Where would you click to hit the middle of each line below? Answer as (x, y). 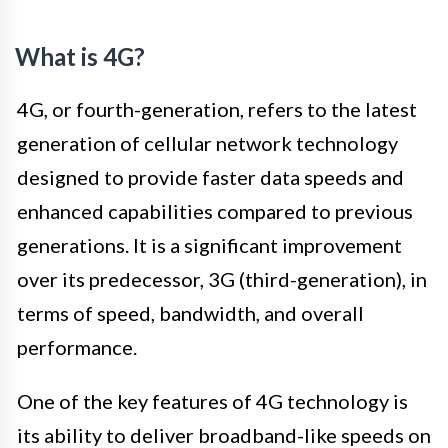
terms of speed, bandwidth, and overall (190, 313)
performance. (77, 347)
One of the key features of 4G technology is (212, 401)
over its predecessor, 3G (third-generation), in (222, 279)
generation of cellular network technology (207, 143)
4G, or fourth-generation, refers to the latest (217, 109)
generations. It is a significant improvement (209, 245)
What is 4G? (80, 57)
